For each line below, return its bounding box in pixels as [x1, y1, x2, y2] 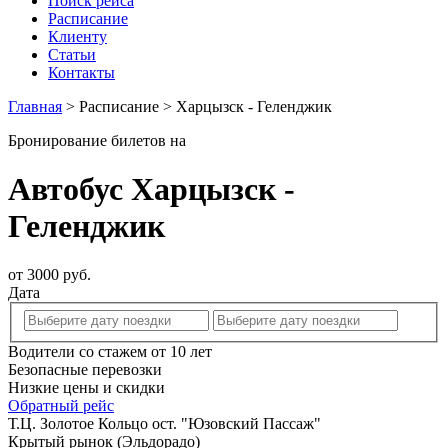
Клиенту [48, 27, 107, 45]
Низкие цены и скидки [8, 378, 165, 396]
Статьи [48, 45, 96, 63]
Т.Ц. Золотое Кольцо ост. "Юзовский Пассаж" [8, 414, 321, 432]
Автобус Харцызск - [8, 170, 295, 207]
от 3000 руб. [8, 266, 91, 284]
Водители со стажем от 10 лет [8, 342, 212, 360]
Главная [8, 97, 62, 115]
